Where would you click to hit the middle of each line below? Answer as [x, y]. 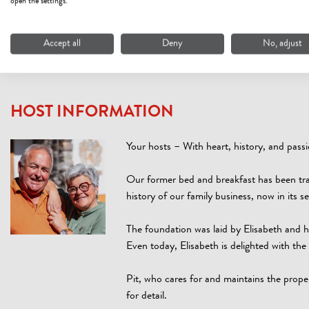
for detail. [147, 297]
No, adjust [283, 44]
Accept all [62, 44]
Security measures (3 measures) [90, 19]
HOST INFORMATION [92, 113]
